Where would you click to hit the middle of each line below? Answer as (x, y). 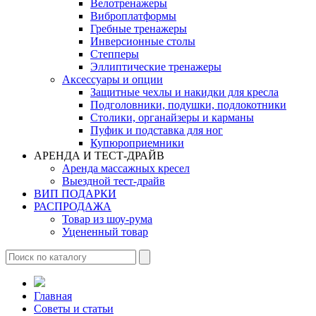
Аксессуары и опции (113, 79)
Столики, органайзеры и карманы (172, 117)
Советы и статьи (74, 309)
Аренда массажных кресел (126, 168)
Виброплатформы (133, 16)
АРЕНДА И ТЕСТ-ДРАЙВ (99, 156)
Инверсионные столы (143, 41)
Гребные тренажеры (139, 29)
